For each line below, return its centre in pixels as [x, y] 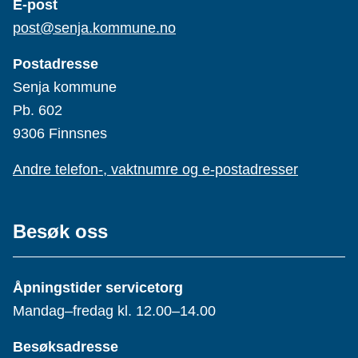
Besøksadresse [66, 347]
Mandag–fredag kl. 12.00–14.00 [114, 311]
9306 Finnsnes [60, 134]
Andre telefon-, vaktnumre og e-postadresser [155, 170]
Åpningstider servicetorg [98, 288]
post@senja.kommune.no [94, 28]
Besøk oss [60, 232]
